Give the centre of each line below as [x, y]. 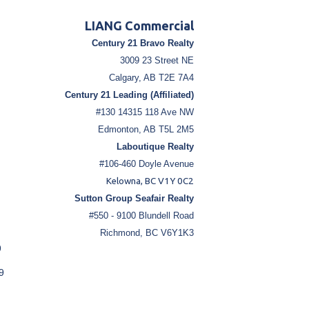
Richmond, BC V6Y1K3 [147, 233]
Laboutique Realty [155, 147]
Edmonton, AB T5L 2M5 [146, 130]
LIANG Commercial [139, 26]
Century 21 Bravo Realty [142, 43]
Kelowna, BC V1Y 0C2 [150, 181]
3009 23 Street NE [157, 61]
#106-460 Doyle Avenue [146, 164]
